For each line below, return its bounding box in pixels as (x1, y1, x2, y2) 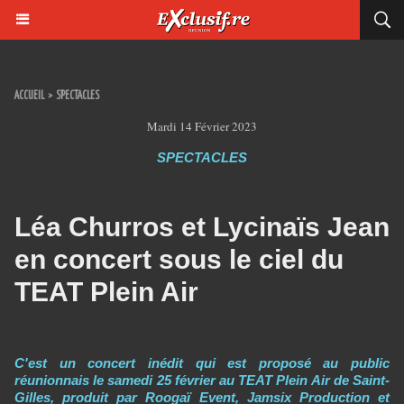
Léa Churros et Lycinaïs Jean (14, 212, 390, 242)
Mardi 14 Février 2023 (147, 118, 257, 134)
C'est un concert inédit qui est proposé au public (14, 355, 390, 371)
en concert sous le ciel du (14, 244, 344, 274)
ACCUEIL (14, 90, 44, 102)
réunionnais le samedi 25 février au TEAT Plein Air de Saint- (14, 372, 390, 388)
